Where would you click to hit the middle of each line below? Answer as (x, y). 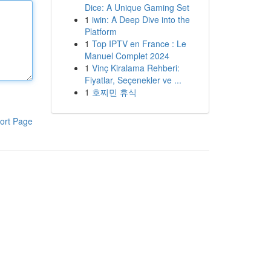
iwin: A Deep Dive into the (141, 19)
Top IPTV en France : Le (139, 44)
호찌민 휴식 (114, 92)
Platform (100, 31)
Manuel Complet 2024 (127, 56)
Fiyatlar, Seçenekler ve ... (133, 80)
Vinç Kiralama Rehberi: (135, 68)
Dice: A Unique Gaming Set (137, 7)
